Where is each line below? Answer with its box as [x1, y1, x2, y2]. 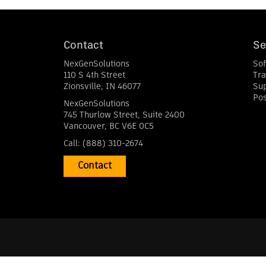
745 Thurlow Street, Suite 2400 [64, 111, 185, 119]
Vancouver [64, 122, 104, 131]
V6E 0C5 [122, 122, 154, 131]
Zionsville [64, 83, 101, 91]
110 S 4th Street [64, 71, 125, 80]
